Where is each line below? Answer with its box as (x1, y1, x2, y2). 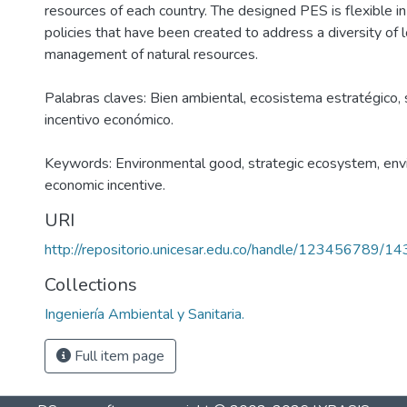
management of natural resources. (45, 45, 258, 65)
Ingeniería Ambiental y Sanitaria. (45, 304, 244, 324)
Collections (45, 273, 137, 297)
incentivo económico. (45, 110, 174, 130)
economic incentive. (45, 175, 165, 195)
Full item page (71, 346, 164, 366)
